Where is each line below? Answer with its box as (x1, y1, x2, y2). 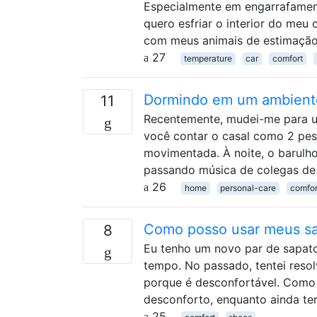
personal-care (220, 182, 277, 193)
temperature (183, 52, 232, 64)
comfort (272, 52, 303, 64)
